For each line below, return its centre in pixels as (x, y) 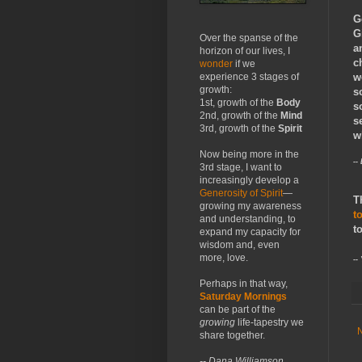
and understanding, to (248, 219)
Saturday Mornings (243, 297)
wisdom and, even (240, 245)
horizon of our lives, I (245, 51)
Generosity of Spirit (241, 193)
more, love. (224, 258)
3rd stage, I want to (241, 167)
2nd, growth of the (240, 116)
